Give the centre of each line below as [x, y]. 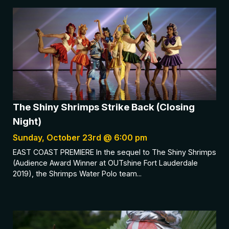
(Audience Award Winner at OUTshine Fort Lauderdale [105, 163]
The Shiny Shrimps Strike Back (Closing [104, 107]
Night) [27, 122]
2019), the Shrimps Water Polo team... [77, 174]
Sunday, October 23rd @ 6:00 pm [80, 138]
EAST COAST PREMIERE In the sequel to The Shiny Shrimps [114, 152]
